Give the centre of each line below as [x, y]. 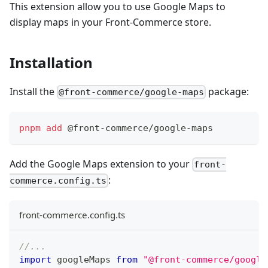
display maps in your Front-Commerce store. [110, 22]
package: [228, 91]
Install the [33, 91]
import [35, 259]
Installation [51, 62]
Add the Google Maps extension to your [101, 164]
